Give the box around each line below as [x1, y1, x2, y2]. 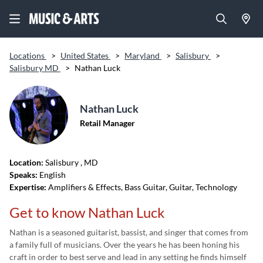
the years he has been [123, 240, 202, 249]
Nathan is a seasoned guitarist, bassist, [9, 227, 149, 237]
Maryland [124, 50, 161, 60]
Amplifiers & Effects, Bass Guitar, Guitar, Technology [46, 182, 237, 192]
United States [60, 50, 110, 60]
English [38, 170, 66, 180]
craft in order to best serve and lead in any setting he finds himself [9, 252, 247, 262]
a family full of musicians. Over [9, 240, 123, 249]
